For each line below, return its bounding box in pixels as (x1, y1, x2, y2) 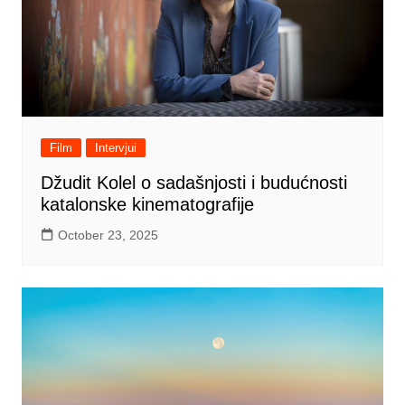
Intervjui (94, 141, 137, 155)
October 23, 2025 (57, 228, 158, 243)
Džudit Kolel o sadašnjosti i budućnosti (40, 173, 347, 193)
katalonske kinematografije (40, 194, 254, 215)
